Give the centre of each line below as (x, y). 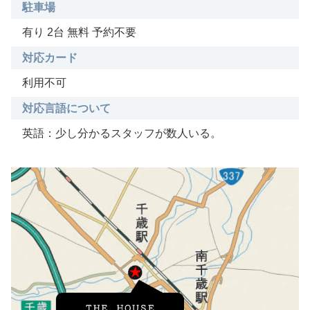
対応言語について (66, 108)
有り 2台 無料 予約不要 (79, 32)
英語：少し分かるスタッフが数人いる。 (122, 133)
